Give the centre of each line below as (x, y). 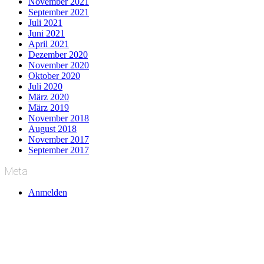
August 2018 (52, 128)
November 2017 (59, 139)
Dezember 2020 (58, 54)
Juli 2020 (45, 86)
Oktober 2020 (54, 75)
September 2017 (59, 150)
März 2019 (49, 107)
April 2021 (49, 44)
